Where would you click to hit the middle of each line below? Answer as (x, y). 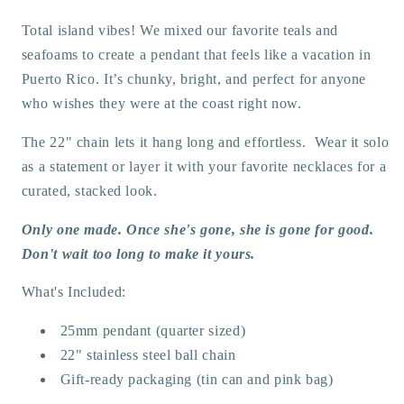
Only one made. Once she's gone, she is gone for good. (199, 229)
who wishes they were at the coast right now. (161, 103)
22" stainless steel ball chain (150, 355)
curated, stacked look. (89, 190)
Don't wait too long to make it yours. (140, 253)
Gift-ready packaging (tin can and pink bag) (197, 379)
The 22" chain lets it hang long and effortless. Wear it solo (205, 142)
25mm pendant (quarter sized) (153, 331)
